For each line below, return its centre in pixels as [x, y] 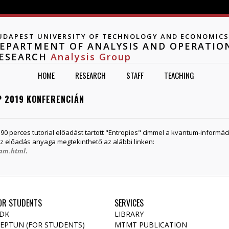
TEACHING [179, 75]
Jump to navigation [114, 6]
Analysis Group [89, 57]
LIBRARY [129, 214]
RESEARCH [90, 75]
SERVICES [129, 203]
